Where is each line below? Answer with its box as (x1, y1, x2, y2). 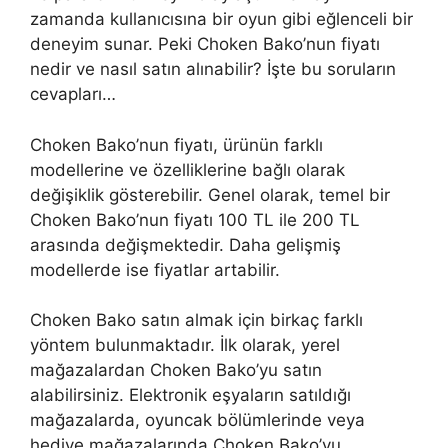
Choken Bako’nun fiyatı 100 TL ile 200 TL (30, 209, 360, 230)
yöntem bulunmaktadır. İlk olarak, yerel (30, 335, 340, 356)
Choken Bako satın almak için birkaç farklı (30, 310, 363, 331)
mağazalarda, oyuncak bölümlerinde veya (30, 410, 365, 431)
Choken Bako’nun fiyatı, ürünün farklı (30, 134, 323, 155)
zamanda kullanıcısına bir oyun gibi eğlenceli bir (30, 9, 413, 30)
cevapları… (30, 84, 116, 105)
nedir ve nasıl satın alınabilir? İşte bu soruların (30, 59, 396, 80)
